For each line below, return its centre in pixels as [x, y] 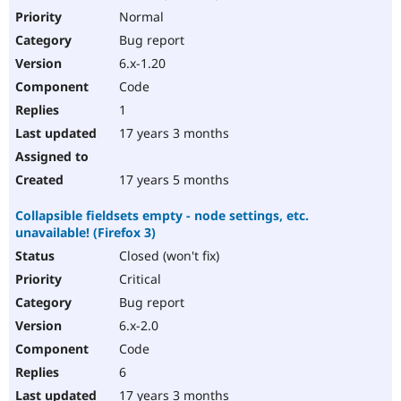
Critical [138, 279]
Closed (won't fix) [167, 256]
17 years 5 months [172, 180]
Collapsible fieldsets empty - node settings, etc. [162, 216]
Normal [140, 17]
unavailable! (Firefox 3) [85, 233]
